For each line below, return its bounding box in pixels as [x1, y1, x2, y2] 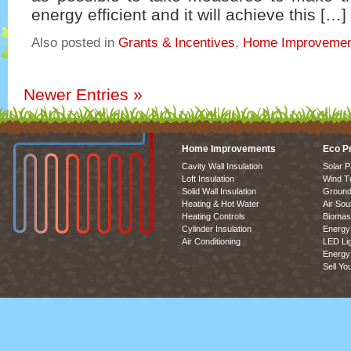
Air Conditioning [182, 236, 241, 246]
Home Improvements [182, 143, 276, 154]
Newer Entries [24, 85, 133, 103]
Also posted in [31, 35, 118, 51]
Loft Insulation [182, 173, 234, 183]
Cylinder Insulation [182, 223, 251, 233]
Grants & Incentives [118, 35, 235, 51]
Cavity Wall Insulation [182, 161, 262, 171]
